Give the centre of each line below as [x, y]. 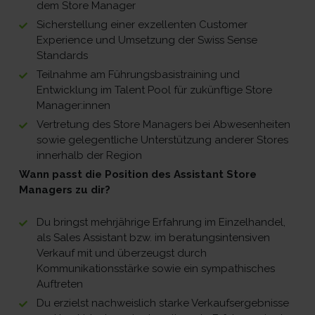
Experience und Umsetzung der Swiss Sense [147, 40]
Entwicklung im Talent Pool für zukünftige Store [154, 90]
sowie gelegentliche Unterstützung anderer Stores [162, 140]
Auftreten [60, 284]
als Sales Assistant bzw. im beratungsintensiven [153, 237]
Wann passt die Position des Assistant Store [138, 174]
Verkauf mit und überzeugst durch [122, 253]
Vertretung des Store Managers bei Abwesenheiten [163, 124]
